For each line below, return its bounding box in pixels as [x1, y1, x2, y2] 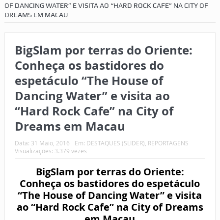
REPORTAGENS [147, 138, 189, 147]
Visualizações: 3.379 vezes [14, 146, 87, 155]
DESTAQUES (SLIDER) [86, 138, 145, 147]
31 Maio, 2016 [30, 138, 70, 147]
